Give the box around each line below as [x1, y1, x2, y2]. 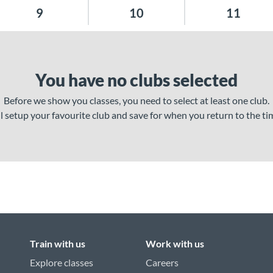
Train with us [30, 237, 85, 249]
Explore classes [30, 256, 93, 268]
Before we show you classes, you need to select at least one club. [4, 94, 269, 106]
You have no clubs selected [35, 69, 238, 90]
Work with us [146, 237, 204, 249]
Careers [146, 256, 179, 268]
